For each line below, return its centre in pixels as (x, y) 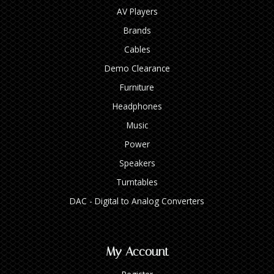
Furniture (137, 87)
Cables (137, 49)
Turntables (137, 182)
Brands (137, 30)
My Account (137, 251)
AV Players (137, 11)
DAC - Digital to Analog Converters (137, 201)
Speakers (137, 163)
